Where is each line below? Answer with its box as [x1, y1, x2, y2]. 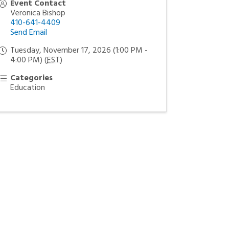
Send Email [10, 26, 48, 39]
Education [10, 81, 45, 95]
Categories [10, 72, 53, 85]
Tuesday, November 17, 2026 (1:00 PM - [10, 44, 148, 57]
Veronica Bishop [10, 7, 66, 20]
